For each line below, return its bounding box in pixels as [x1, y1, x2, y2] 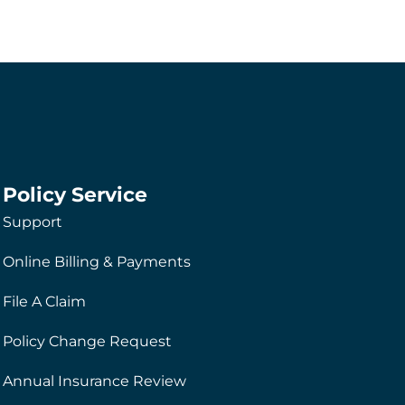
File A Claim [2, 292, 86, 310]
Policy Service [2, 181, 147, 207]
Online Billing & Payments [2, 252, 191, 270]
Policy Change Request [2, 332, 172, 350]
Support [2, 212, 62, 231]
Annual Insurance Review [2, 372, 186, 390]
